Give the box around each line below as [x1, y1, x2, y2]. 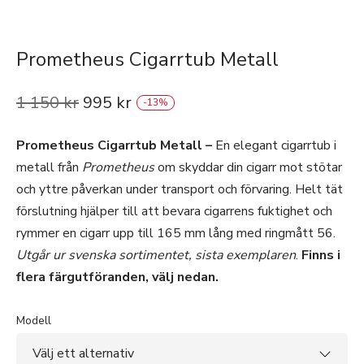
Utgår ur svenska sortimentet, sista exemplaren [16, 246, 296, 265]
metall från [16, 158, 82, 177]
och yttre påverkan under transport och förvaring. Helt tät [16, 180, 343, 199]
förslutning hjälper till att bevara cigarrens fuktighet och [16, 202, 332, 221]
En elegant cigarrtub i [212, 136, 336, 155]
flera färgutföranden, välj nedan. [16, 268, 219, 287]
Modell [16, 313, 51, 329]
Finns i [301, 246, 340, 265]
